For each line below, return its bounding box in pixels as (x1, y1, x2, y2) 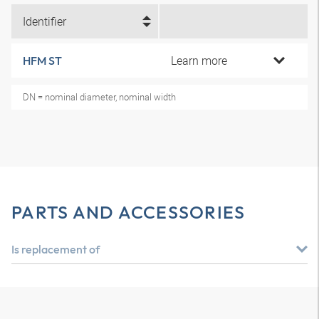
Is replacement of (11, 242, 100, 256)
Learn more (171, 53, 227, 68)
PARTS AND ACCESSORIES (11, 201, 246, 224)
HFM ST (23, 53, 62, 68)
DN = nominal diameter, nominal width (23, 90, 176, 103)
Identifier (23, 14, 66, 29)
